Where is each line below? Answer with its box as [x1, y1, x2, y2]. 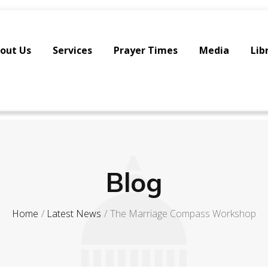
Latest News [47, 207, 101, 221]
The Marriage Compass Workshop [110, 207, 256, 221]
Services [52, 44, 92, 57]
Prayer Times [113, 44, 178, 57]
